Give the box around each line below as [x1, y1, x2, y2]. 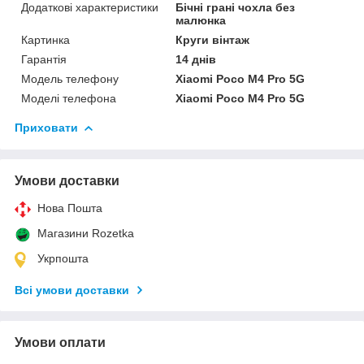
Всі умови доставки [15, 284, 129, 297]
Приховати [15, 121, 78, 135]
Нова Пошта [37, 201, 102, 215]
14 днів [175, 53, 217, 67]
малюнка [175, 14, 227, 28]
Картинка [21, 33, 70, 47]
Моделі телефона [21, 92, 116, 106]
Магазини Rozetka [37, 227, 134, 240]
